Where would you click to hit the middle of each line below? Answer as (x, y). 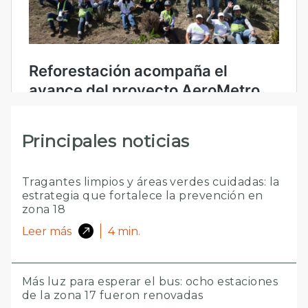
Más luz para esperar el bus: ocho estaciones (150, 282)
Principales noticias (106, 141)
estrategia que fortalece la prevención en (143, 196)
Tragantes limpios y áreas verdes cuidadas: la (151, 182)
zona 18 (44, 210)
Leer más (47, 231)
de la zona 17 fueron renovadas (113, 296)
